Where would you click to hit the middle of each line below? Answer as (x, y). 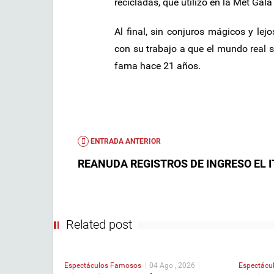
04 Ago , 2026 (172, 265)
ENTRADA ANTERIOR (125, 141)
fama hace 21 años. (157, 65)
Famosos (126, 265)
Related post (99, 224)
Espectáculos (87, 265)
